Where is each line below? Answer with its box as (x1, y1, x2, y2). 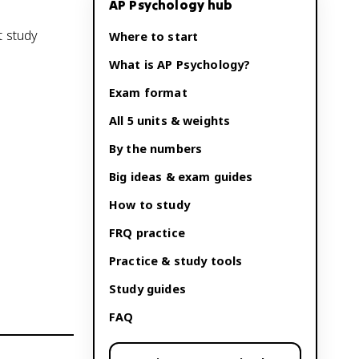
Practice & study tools (109, 253, 243, 268)
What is (109, 57, 158, 72)
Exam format (109, 85, 188, 100)
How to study (109, 197, 190, 212)
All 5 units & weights (109, 113, 231, 128)
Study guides (109, 281, 186, 296)
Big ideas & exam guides (109, 169, 253, 184)
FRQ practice (109, 225, 185, 240)
